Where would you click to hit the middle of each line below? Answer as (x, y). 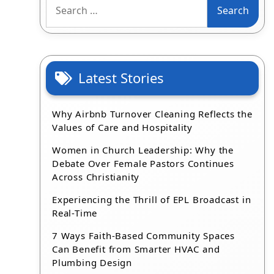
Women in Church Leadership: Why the (143, 150)
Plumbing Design (92, 262)
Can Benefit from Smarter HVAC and (136, 249)
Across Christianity (96, 177)
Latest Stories (121, 78)
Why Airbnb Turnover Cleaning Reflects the (152, 114)
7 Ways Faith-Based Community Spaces (144, 235)
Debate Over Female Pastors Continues (143, 163)
